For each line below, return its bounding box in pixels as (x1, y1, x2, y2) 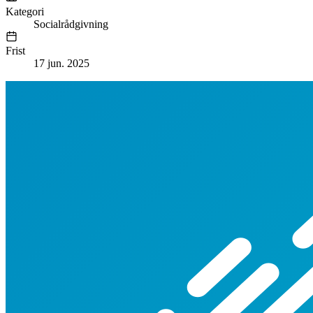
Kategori (6, 5, 44, 17)
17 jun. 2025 (34, 57, 89, 70)
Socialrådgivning (34, 17, 108, 30)
